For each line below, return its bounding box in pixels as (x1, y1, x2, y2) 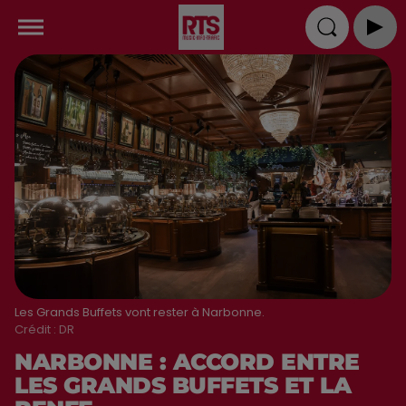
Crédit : (14, 320, 59, 338)
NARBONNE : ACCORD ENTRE (14, 347, 360, 375)
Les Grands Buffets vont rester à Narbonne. (14, 303, 265, 321)
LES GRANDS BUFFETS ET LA (14, 371, 351, 399)
